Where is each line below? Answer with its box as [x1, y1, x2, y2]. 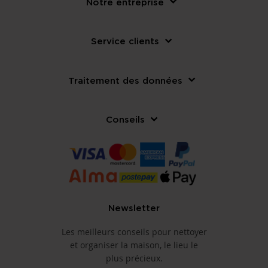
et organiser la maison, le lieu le [70, 239, 198, 251]
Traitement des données [68, 75, 182, 85]
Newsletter [108, 203, 160, 213]
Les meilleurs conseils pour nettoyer [61, 226, 207, 238]
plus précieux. [105, 252, 163, 264]
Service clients [91, 36, 159, 46]
